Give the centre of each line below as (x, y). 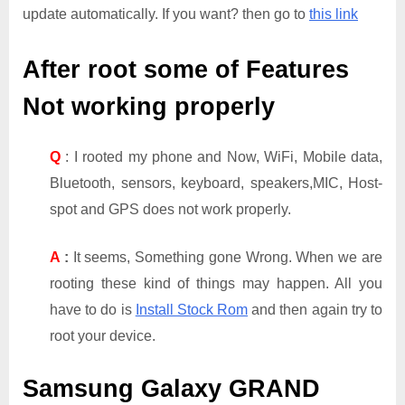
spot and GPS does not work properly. (170, 209)
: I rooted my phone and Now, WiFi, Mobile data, (224, 156)
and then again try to (316, 309)
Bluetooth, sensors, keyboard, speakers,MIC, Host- (216, 183)
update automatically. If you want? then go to (166, 14)
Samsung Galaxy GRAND (171, 388)
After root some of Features (186, 70)
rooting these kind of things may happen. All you (216, 283)
